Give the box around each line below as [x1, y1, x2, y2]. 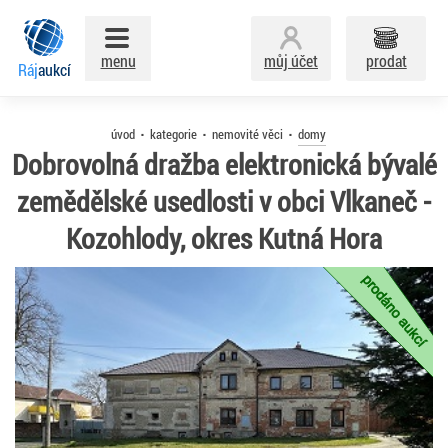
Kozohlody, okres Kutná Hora [66, 220, 382, 257]
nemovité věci [211, 125, 283, 143]
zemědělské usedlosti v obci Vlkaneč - [17, 183, 431, 220]
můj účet [264, 50, 318, 71]
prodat [365, 50, 407, 71]
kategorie [149, 125, 197, 143]
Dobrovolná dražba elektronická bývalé [11, 146, 437, 183]
